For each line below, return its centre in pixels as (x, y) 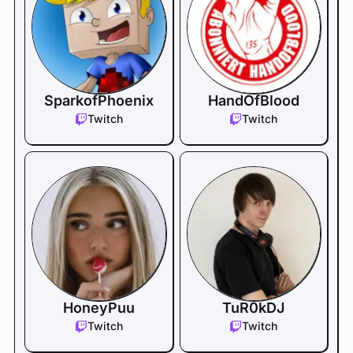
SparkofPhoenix (98, 100)
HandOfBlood (253, 100)
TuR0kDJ (254, 307)
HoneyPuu (98, 307)
